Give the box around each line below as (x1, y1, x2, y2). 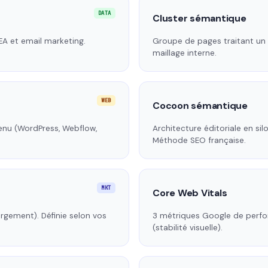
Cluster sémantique (153, 12, 246, 25)
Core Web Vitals (153, 187, 227, 200)
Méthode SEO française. (153, 135, 246, 146)
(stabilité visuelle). (153, 223, 223, 233)
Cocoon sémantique (153, 99, 248, 112)
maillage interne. (153, 48, 217, 59)
